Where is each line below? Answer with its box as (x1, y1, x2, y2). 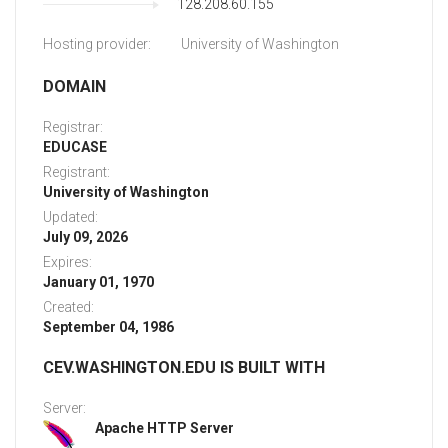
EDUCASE (43, 139, 107, 156)
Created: (43, 299, 94, 316)
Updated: (43, 209, 98, 226)
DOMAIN (43, 77, 106, 97)
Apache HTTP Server (95, 420, 234, 437)
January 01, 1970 (43, 274, 154, 291)
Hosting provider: (43, 36, 151, 53)
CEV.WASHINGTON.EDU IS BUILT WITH (43, 358, 325, 378)
